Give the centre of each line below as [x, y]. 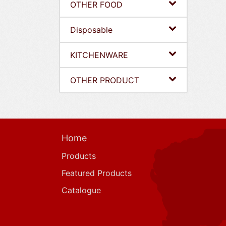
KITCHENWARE [99, 55]
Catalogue [81, 190]
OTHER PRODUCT [105, 80]
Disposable [91, 30]
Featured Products [97, 173]
